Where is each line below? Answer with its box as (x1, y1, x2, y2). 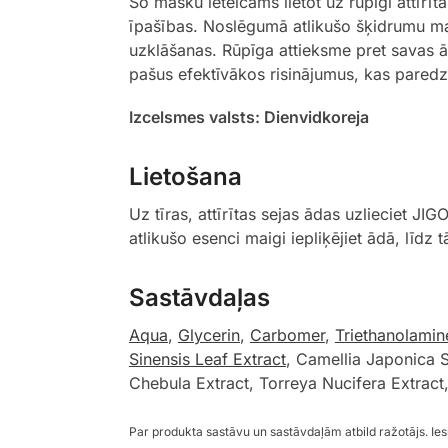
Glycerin (177, 325, 240, 346)
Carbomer (249, 325, 325, 346)
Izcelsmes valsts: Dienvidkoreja (128, 107, 369, 128)
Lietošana (128, 162, 242, 192)
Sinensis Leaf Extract (128, 349, 286, 370)
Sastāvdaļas (128, 283, 270, 313)
